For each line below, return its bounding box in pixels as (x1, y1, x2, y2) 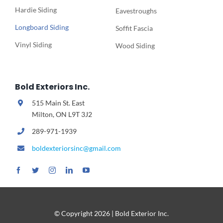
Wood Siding (115, 41, 155, 50)
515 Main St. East (31, 99, 85, 108)
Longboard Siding (14, 23, 69, 32)
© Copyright (54, 209, 94, 218)
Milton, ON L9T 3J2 (31, 110, 92, 119)
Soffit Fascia (115, 24, 153, 33)
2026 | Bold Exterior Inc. (94, 209, 169, 218)
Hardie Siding (14, 5, 57, 14)
